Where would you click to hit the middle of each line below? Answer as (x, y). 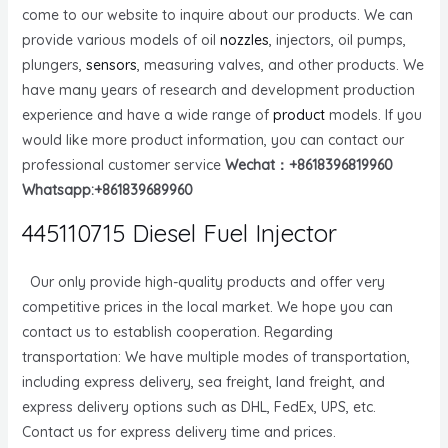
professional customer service (123, 164)
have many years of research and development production (218, 89)
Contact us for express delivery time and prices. (178, 431)
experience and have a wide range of (147, 114)
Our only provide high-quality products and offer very (203, 281)
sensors (111, 64)
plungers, (53, 64)
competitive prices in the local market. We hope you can (207, 306)
